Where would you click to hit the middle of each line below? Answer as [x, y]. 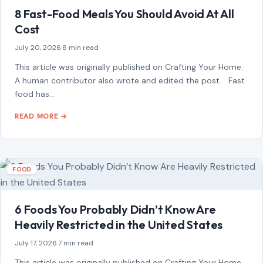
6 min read [80, 48]
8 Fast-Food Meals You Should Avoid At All [124, 14]
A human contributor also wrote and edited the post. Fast [130, 81]
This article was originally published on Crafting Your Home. [129, 67]
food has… [35, 94]
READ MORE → [41, 117]
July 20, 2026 [38, 48]
